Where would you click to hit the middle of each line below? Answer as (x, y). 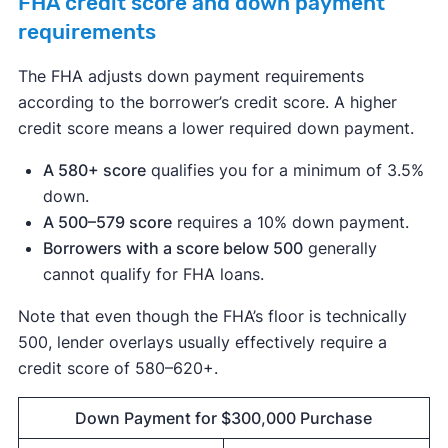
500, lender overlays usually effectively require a (202, 342)
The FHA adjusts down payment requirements (190, 76)
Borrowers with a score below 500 (172, 248)
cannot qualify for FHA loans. (153, 274)
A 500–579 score (107, 222)
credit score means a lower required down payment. (215, 128)
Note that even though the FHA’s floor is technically (212, 316)
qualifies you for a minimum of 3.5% (284, 170)
